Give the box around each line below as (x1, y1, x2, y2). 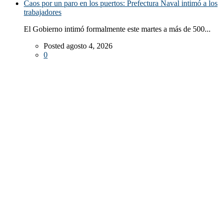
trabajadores (24, 8, 61, 17)
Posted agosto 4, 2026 (44, 42, 112, 51)
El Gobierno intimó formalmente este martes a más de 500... (24, 25, 211, 34)
